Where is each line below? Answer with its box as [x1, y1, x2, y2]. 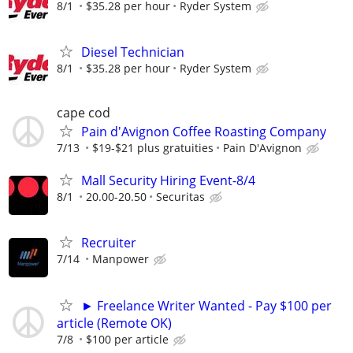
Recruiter [81, 234, 136, 252]
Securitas [156, 189, 205, 205]
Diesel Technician [81, 43, 184, 61]
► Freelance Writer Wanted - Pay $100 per [81, 296, 332, 314]
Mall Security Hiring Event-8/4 [81, 172, 255, 190]
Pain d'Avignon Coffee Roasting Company [81, 123, 326, 140]
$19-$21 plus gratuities [92, 140, 214, 155]
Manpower [92, 251, 149, 267]
